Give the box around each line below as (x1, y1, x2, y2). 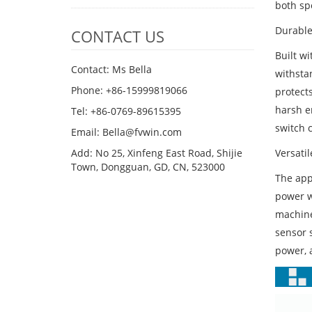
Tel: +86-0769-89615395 (71, 104, 181, 118)
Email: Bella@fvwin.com (71, 125, 182, 139)
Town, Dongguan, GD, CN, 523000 (71, 160, 225, 173)
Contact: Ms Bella (71, 63, 152, 76)
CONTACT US (71, 26, 164, 47)
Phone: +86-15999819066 (71, 84, 187, 97)
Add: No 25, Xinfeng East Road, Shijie (71, 146, 242, 159)
